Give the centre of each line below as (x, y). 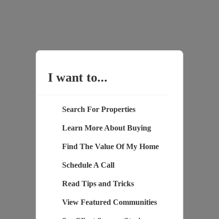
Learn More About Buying (106, 128)
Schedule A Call (88, 165)
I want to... (77, 78)
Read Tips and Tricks (98, 184)
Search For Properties (99, 109)
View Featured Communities (109, 202)
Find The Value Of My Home (110, 147)
